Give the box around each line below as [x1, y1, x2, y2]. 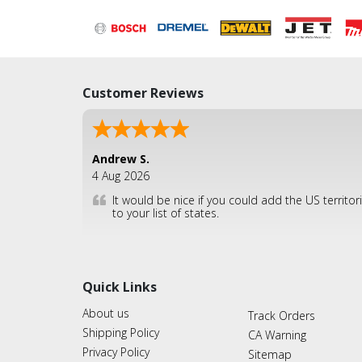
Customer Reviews [82, 83, 204, 102]
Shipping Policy [82, 324, 159, 340]
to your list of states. [112, 204, 219, 221]
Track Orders [248, 307, 315, 323]
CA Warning [248, 326, 306, 343]
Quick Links [82, 277, 157, 296]
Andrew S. [92, 150, 149, 166]
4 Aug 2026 [92, 167, 149, 183]
